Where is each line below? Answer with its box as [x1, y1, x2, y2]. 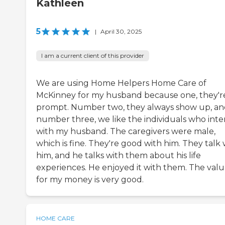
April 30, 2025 [100, 27, 142, 35]
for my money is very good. [36, 174, 144, 184]
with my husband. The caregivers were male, [36, 126, 215, 136]
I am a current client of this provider [41, 51, 144, 59]
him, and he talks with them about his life [36, 150, 201, 160]
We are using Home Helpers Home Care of [36, 78, 206, 88]
